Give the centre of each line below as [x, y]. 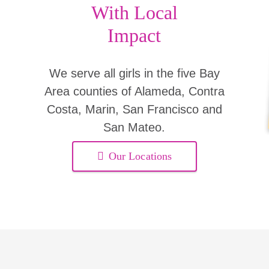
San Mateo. [134, 127]
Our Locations [140, 156]
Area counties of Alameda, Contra [134, 91]
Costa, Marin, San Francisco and [134, 109]
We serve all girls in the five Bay [134, 73]
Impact [134, 35]
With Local [134, 12]
